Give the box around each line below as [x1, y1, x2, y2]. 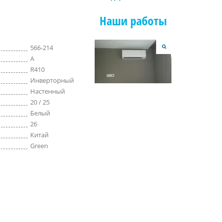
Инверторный [30, 76, 74, 85]
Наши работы [99, 12, 167, 29]
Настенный [30, 87, 65, 96]
